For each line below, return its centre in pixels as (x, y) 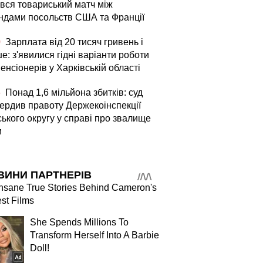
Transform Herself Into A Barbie (95, 235)
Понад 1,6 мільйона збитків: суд (73, 92)
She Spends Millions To (79, 222)
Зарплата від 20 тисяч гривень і (73, 42)
